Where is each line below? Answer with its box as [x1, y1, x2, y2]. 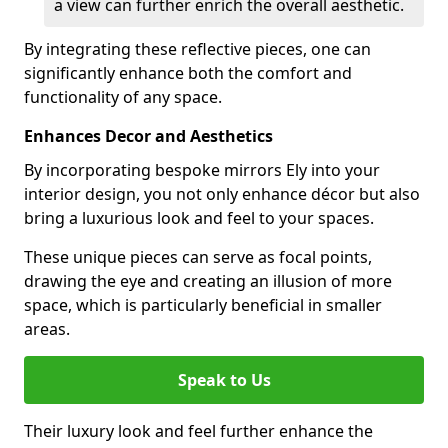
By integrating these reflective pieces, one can [24, 38, 371, 60]
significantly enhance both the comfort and [24, 62, 352, 84]
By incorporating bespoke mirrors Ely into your [24, 159, 380, 181]
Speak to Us [177, 369, 271, 391]
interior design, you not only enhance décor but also [24, 183, 420, 205]
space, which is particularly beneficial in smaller [24, 294, 382, 316]
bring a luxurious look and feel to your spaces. [24, 207, 374, 229]
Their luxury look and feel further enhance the [24, 420, 373, 442]
